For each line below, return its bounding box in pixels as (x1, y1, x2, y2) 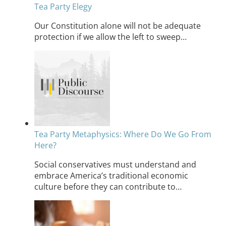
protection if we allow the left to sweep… (34, 31, 187, 43)
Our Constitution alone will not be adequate (34, 20, 201, 32)
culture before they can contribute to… (34, 181, 182, 193)
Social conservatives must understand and (34, 159, 196, 171)
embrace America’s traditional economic (34, 170, 188, 182)
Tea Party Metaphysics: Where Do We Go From (34, 129, 211, 140)
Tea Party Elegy (34, 1, 92, 13)
